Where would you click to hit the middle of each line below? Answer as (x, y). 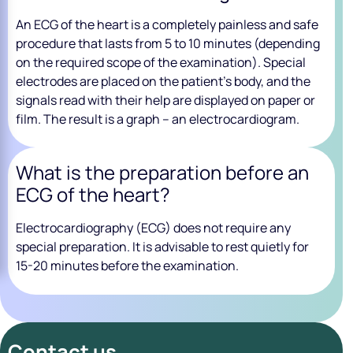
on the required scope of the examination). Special (161, 62)
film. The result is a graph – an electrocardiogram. (158, 119)
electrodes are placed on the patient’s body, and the (163, 81)
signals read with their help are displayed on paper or (165, 100)
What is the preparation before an (162, 173)
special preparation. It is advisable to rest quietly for (162, 247)
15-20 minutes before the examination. (127, 266)
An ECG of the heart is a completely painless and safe (167, 24)
